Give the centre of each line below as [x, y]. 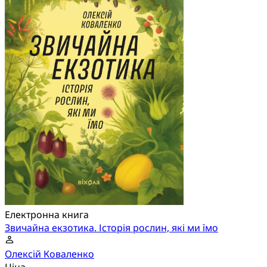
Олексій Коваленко [49, 254]
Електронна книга [47, 215]
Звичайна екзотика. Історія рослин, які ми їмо [111, 228]
